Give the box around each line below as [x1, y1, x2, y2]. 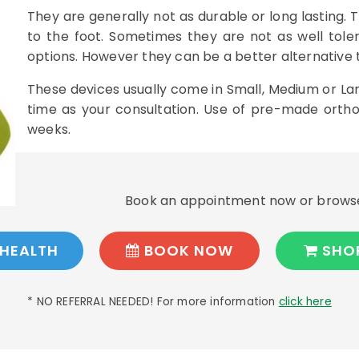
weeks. [27, 119, 71, 139]
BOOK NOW [140, 240, 233, 260]
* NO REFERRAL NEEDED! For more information [27, 293, 279, 309]
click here [278, 293, 332, 309]
